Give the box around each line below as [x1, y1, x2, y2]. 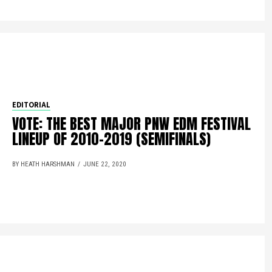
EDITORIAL [12, 100, 51, 110]
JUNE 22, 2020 [83, 160, 127, 168]
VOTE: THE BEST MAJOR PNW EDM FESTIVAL [12, 113, 251, 135]
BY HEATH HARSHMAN [12, 160, 75, 168]
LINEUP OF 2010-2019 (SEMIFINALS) [12, 128, 211, 150]
